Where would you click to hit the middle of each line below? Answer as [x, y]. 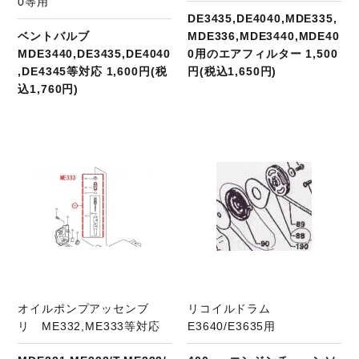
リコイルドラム [235, 308]
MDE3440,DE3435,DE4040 [95, 54]
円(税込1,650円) [232, 72]
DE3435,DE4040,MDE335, [262, 19]
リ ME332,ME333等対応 [89, 326]
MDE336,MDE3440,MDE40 [264, 36]
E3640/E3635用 [232, 326]
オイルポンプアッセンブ [83, 308]
